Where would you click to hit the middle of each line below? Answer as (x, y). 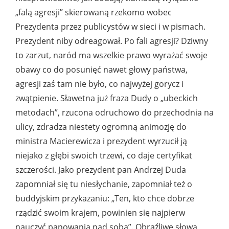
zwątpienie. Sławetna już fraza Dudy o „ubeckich (107, 98)
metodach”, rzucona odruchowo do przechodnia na (114, 113)
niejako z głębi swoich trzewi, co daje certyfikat (104, 156)
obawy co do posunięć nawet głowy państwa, (101, 70)
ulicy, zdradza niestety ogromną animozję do (101, 127)
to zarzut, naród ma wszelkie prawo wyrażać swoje (111, 55)
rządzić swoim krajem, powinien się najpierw (100, 213)
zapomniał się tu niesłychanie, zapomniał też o (104, 184)
